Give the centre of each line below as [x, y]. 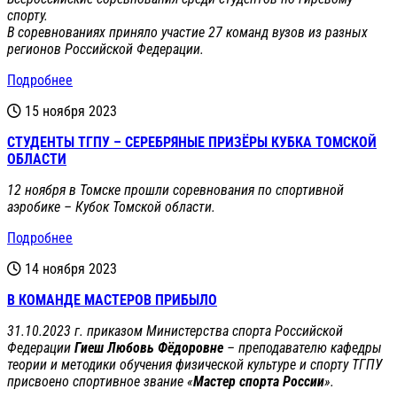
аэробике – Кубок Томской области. [111, 207]
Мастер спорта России [259, 382]
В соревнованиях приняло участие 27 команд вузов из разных [187, 33]
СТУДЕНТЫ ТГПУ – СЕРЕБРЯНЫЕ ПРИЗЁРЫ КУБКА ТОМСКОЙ [192, 143]
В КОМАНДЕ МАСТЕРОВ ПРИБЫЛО [112, 300]
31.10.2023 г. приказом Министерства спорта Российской [175, 331]
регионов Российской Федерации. [105, 50]
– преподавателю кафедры [303, 348]
